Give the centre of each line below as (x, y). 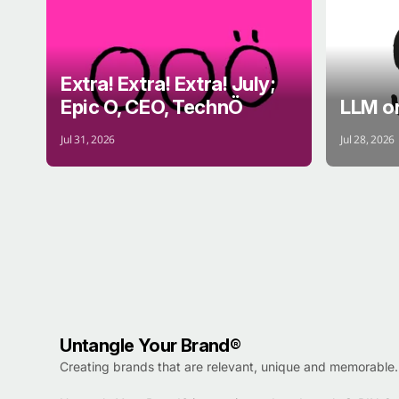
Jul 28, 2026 (368, 139)
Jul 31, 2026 (88, 139)
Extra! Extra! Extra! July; (168, 83)
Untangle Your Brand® (151, 345)
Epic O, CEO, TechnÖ (152, 106)
